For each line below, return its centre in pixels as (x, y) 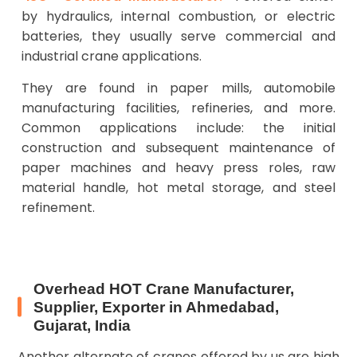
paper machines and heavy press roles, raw (178, 167)
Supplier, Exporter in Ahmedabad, (156, 307)
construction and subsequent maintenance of (178, 147)
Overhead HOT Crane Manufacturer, (164, 288)
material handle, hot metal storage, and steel (178, 187)
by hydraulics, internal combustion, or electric (178, 16)
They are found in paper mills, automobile (178, 88)
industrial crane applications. (112, 56)
